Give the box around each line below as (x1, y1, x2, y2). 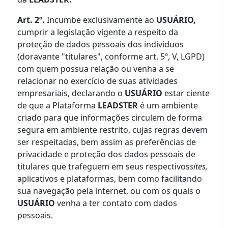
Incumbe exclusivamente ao (47, 14, 155, 25)
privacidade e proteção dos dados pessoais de (17, 149, 196, 160)
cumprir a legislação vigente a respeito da (17, 26, 179, 38)
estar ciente (164, 88, 210, 99)
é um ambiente (140, 100, 198, 111)
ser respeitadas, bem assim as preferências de (17, 136, 196, 148)
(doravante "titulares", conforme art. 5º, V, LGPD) (17, 51, 205, 62)
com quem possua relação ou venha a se (17, 63, 175, 74)
